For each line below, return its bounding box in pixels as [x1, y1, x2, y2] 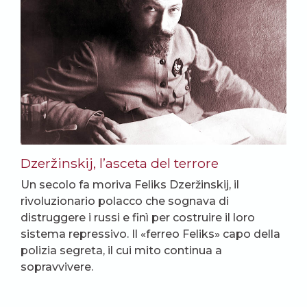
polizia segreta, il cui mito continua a [21, 244, 222, 258]
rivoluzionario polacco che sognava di [21, 195, 229, 208]
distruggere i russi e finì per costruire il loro [21, 211, 255, 225]
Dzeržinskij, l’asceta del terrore [21, 155, 219, 172]
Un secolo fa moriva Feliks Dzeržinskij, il [21, 178, 239, 192]
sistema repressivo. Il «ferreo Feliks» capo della [21, 228, 280, 241]
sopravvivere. [21, 260, 93, 274]
